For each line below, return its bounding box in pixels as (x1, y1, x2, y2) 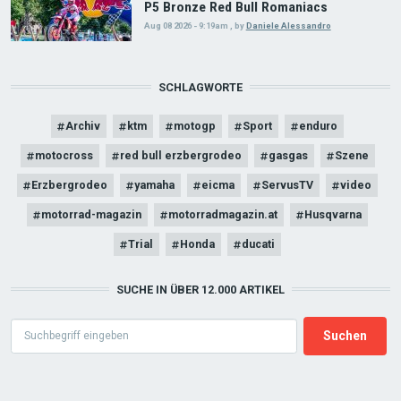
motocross (34, 148, 93, 162)
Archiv (65, 118, 100, 132)
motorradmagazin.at (168, 207, 277, 221)
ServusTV (261, 177, 313, 192)
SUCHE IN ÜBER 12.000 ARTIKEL (116, 282, 285, 296)
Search (10, 319, 45, 331)
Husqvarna (304, 207, 362, 221)
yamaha (134, 177, 175, 192)
